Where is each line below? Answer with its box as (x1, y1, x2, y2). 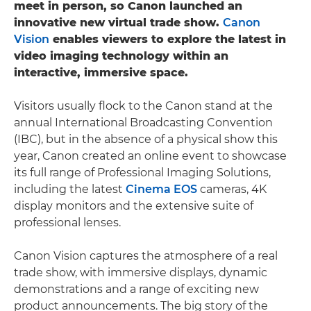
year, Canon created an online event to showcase (14, 149, 287, 162)
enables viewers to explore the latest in (49, 32, 286, 46)
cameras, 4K (197, 182, 267, 196)
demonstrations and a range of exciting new (14, 282, 259, 296)
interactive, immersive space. (14, 65, 188, 79)
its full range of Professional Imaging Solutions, (14, 165, 271, 179)
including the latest (14, 182, 126, 196)
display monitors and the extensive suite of (14, 199, 253, 212)
